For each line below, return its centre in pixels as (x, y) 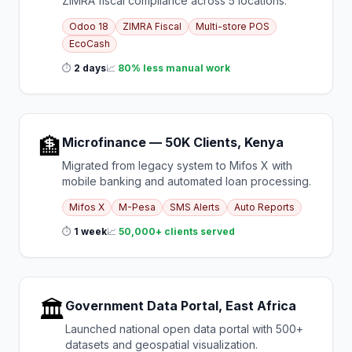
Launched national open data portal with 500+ (184, 329)
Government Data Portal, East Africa (181, 306)
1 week (90, 231)
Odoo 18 (89, 26)
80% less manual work (174, 68)
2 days (90, 68)
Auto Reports (264, 207)
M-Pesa (137, 207)
